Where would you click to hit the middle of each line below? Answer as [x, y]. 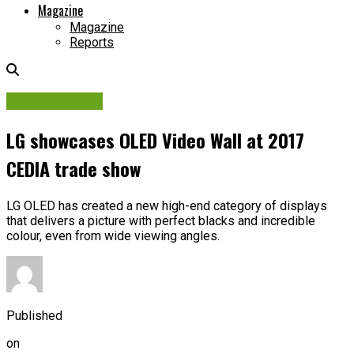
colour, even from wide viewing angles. [113, 235]
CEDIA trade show [73, 168]
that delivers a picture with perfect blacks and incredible [161, 220]
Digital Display [55, 101]
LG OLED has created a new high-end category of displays [167, 205]
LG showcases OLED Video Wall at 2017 [155, 139]
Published [34, 315]
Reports [92, 43]
